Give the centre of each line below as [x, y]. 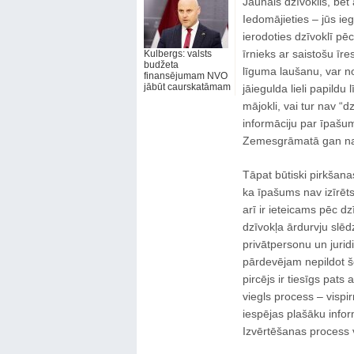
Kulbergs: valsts [177, 54]
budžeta [161, 65]
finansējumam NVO [185, 76]
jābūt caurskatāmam [187, 87]
